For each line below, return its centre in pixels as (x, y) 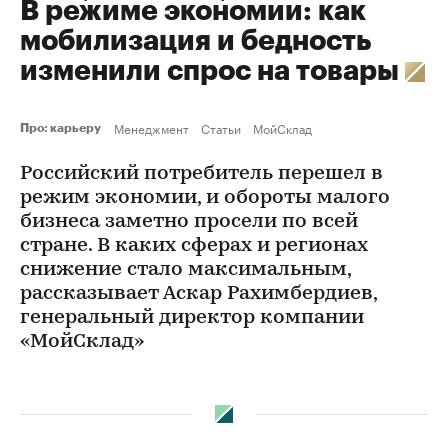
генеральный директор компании (192, 318)
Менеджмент (151, 127)
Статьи (221, 127)
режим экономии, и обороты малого (205, 198)
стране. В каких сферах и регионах (194, 246)
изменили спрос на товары (212, 71)
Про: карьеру (63, 128)
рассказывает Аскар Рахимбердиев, (198, 294)
